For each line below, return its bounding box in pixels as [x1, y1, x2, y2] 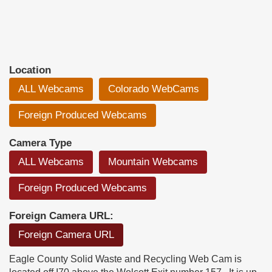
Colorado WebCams [108, 83, 199, 95]
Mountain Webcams [108, 156, 198, 168]
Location [9, 64, 51, 76]
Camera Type [9, 137, 72, 149]
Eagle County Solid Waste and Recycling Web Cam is [9, 254, 242, 265]
